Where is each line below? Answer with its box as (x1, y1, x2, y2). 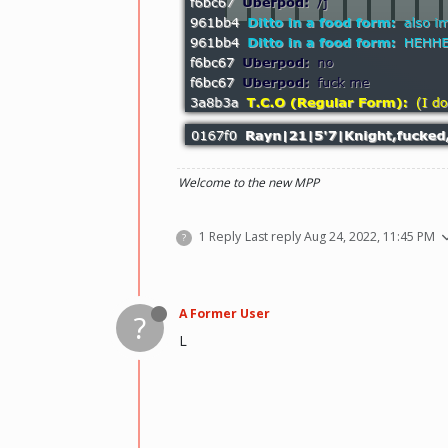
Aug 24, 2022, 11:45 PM (304, 227, 435, 245)
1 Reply (199, 227, 241, 245)
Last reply (245, 227, 304, 245)
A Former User (179, 304, 270, 322)
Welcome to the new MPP (178, 173, 319, 191)
